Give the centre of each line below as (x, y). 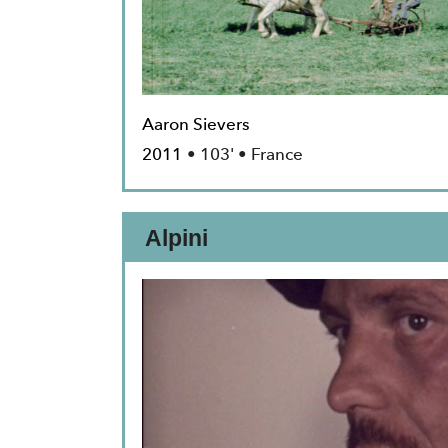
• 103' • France (245, 154)
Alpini (176, 238)
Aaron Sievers (196, 124)
